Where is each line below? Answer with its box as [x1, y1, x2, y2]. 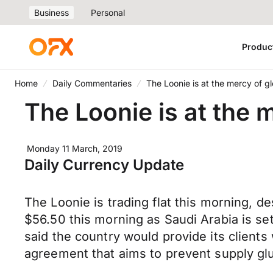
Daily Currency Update [24, 156, 184, 174]
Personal [91, 7, 125, 18]
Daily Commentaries [52, 78, 132, 88]
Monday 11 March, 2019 [27, 143, 122, 154]
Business [34, 7, 69, 18]
